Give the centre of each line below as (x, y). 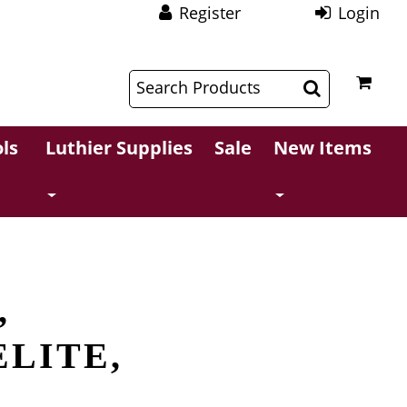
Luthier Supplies (119, 148)
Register (210, 13)
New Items (323, 148)
